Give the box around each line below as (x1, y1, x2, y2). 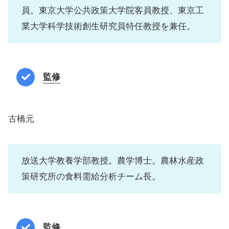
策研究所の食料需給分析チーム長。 (21, 172, 161, 182)
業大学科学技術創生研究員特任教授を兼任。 (21, 21, 195, 32)
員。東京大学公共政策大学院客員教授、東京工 (21, 6, 204, 16)
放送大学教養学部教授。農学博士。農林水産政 (21, 156, 204, 166)
